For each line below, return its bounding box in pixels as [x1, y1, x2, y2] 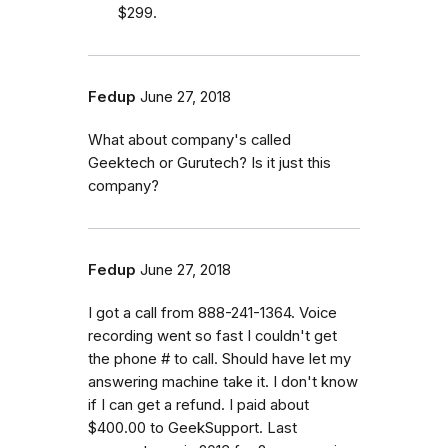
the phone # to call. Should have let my [88, 349, 351, 368]
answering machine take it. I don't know [88, 372, 358, 391]
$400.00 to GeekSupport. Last [88, 418, 297, 437]
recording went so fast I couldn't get [88, 326, 337, 345]
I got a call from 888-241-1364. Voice [88, 303, 337, 322]
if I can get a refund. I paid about [88, 395, 309, 414]
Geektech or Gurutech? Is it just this [88, 153, 331, 172]
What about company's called [88, 130, 291, 149]
